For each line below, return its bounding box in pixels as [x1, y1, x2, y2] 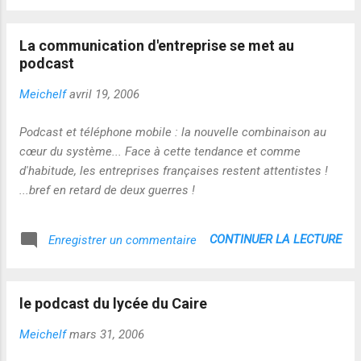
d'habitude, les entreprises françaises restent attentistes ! [19, 163, 328, 178]
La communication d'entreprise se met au [19, 37, 294, 54]
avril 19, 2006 [69, 87, 139, 102]
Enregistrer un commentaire [48, 232, 197, 247]
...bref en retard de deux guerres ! [19, 182, 195, 197]
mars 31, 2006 [69, 326, 144, 342]
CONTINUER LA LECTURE [210, 232, 342, 247]
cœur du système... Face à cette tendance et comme [19, 143, 301, 159]
